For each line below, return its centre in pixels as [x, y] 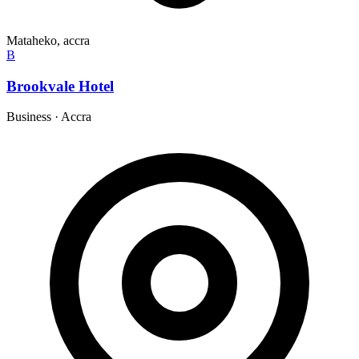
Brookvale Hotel [60, 86]
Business [29, 117]
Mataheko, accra [48, 40]
